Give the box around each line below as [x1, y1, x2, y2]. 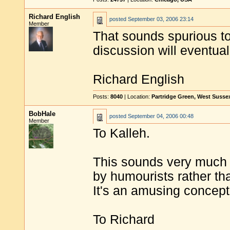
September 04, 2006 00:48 [128, 113, 194, 119]
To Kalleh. [93, 126, 150, 140]
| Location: [123, 93, 151, 100]
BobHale [29, 110, 55, 118]
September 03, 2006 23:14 [128, 16, 194, 22]
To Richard [93, 213, 155, 226]
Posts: [93, 93, 110, 100]
